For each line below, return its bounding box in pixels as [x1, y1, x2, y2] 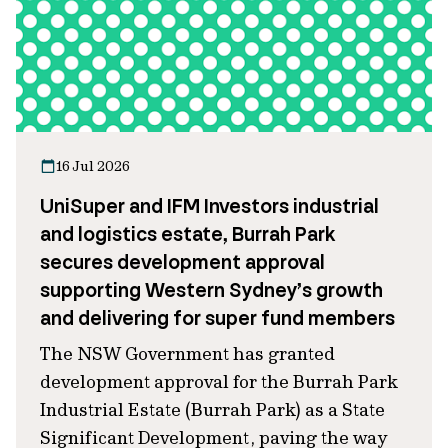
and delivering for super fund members [40, 305, 395, 331]
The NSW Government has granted [40, 342, 335, 365]
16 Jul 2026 [56, 157, 130, 175]
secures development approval [40, 249, 325, 275]
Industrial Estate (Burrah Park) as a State [40, 398, 385, 421]
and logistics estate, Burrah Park [40, 221, 335, 247]
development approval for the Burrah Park [40, 370, 398, 393]
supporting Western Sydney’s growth [40, 277, 383, 303]
